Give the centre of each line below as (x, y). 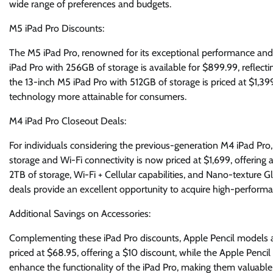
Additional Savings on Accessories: (80, 214)
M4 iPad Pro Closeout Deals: (68, 121)
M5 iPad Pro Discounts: (57, 29)
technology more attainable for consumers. (98, 97)
